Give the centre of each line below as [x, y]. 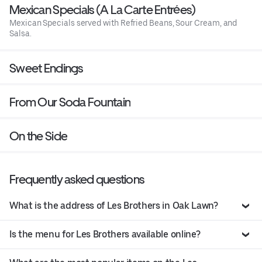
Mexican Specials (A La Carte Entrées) [103, 9]
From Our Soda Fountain [70, 102]
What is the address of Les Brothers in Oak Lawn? [114, 205]
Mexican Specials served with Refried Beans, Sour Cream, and [123, 23]
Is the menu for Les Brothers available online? [105, 234]
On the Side [39, 136]
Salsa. [20, 33]
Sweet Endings [46, 68]
